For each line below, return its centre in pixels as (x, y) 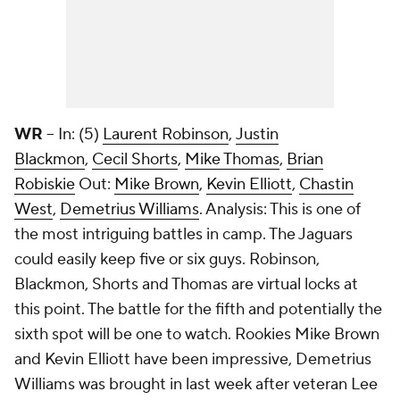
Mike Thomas (232, 159)
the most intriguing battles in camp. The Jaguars (183, 234)
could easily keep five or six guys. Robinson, (167, 259)
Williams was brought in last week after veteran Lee (196, 384)
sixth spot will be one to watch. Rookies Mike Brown (197, 334)
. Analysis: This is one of (280, 209)
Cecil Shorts (135, 159)
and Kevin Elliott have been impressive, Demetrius (193, 359)
